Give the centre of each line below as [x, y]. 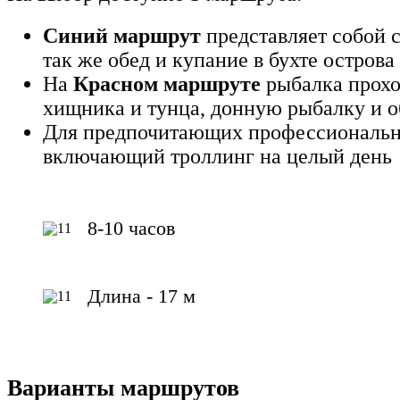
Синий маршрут [122, 35]
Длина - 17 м [142, 296]
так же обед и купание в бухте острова [219, 59]
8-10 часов [131, 228]
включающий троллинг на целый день [217, 156]
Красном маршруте [167, 83]
